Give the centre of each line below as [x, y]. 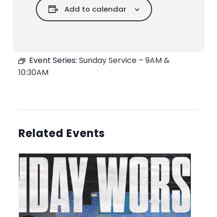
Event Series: [54, 61]
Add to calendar [96, 9]
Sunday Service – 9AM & [124, 61]
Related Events [62, 134]
